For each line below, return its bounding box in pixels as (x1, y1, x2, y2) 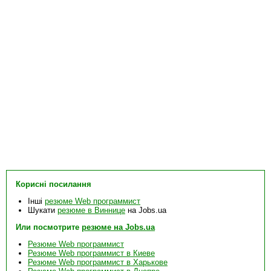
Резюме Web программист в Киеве (28, 248, 155, 258)
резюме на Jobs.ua (82, 222, 155, 232)
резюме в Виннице (57, 205, 125, 215)
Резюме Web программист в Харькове (28, 257, 168, 267)
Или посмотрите (16, 222, 82, 232)
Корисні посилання (16, 179, 91, 189)
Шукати (28, 205, 57, 215)
